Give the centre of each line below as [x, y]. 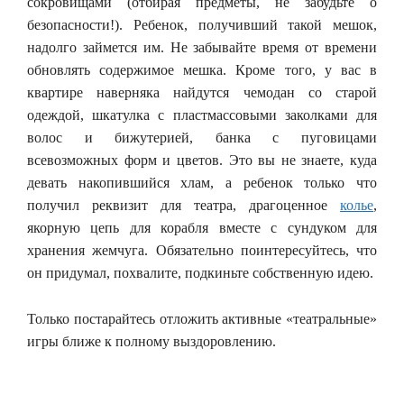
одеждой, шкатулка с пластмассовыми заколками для [202, 115]
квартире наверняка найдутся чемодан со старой [202, 92]
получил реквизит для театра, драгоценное [184, 205]
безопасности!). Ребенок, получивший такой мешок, [202, 25]
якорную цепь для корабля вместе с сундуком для [202, 228]
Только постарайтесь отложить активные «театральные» [202, 318]
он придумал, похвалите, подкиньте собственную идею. [200, 273]
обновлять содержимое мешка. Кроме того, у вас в [202, 70]
